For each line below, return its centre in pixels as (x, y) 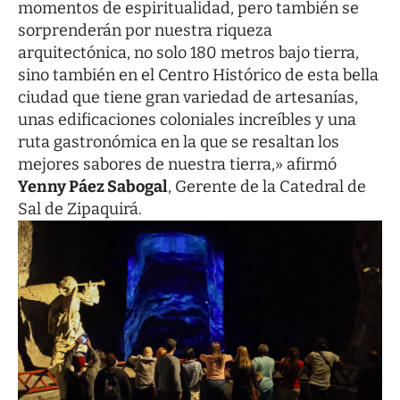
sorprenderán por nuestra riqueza (145, 30)
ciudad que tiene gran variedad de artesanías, (188, 97)
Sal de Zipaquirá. (80, 208)
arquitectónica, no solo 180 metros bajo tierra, (188, 52)
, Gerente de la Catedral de (267, 186)
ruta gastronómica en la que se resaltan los (179, 142)
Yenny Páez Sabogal (93, 186)
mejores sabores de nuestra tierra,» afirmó (177, 164)
